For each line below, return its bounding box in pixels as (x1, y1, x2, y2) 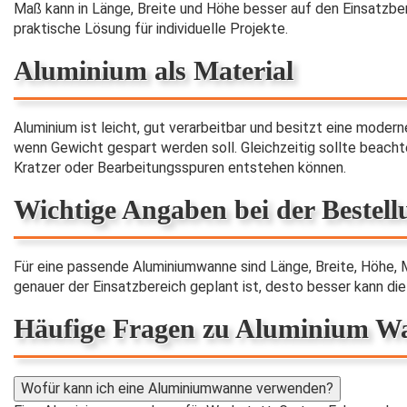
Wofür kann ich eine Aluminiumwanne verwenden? (21, 379, 333, 397)
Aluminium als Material (14, 55, 293, 85)
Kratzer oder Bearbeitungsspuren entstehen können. (14, 158, 346, 176)
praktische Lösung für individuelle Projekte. (14, 19, 288, 37)
